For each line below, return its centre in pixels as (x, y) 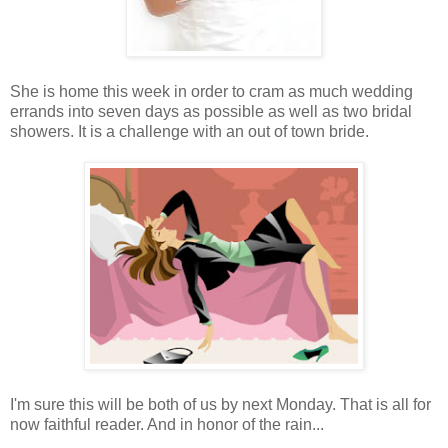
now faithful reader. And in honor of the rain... (167, 424)
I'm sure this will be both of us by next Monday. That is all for (220, 404)
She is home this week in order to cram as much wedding (211, 91)
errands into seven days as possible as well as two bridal (211, 111)
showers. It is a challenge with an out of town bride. (189, 131)
